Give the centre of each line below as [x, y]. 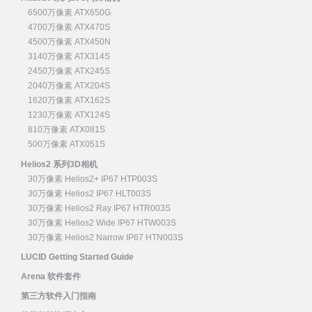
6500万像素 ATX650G [69, 13]
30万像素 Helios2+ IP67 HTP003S [93, 179]
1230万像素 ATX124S [69, 115]
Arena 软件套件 [51, 276]
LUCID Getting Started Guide [77, 257]
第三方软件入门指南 [58, 296]
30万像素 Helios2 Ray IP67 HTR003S [99, 208]
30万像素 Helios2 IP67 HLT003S [89, 193]
